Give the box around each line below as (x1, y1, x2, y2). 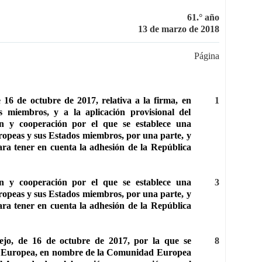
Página (194, 50, 219, 61)
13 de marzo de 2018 (137, 23, 219, 34)
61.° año (187, 12, 219, 22)
